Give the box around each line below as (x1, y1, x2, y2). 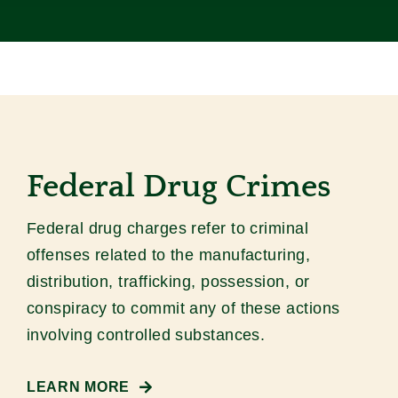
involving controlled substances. (26, 326, 266, 345)
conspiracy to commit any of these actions (26, 299, 340, 318)
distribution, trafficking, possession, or (26, 273, 310, 291)
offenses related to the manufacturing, (26, 246, 311, 265)
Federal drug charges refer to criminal (26, 219, 309, 238)
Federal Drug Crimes (26, 169, 330, 205)
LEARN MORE (26, 379, 131, 395)
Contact (338, 50, 389, 66)
